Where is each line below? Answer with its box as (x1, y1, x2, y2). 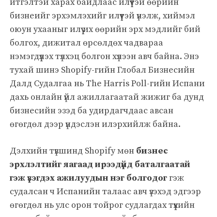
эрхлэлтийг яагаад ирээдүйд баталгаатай (10, 158, 190, 170)
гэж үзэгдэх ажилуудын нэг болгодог (10, 172, 167, 184)
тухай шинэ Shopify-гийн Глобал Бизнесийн (10, 64, 195, 76)
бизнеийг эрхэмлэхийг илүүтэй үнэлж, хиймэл (10, 10, 195, 21)
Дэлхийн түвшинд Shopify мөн (10, 145, 136, 156)
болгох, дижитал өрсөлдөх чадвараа (10, 37, 163, 48)
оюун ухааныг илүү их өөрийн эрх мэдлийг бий (10, 23, 201, 35)
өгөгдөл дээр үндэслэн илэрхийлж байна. (10, 118, 181, 130)
